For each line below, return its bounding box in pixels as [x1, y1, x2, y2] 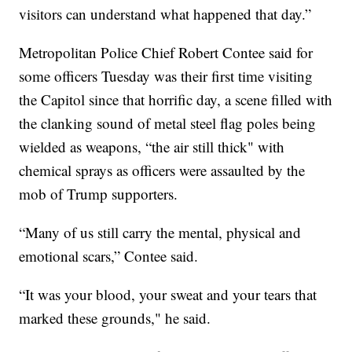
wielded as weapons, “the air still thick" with [19, 136, 285, 156]
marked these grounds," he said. [19, 307, 211, 328]
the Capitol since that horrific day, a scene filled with [19, 89, 333, 109]
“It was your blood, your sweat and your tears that [19, 284, 317, 304]
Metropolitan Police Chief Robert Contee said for [19, 42, 313, 62]
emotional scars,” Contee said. [19, 245, 199, 266]
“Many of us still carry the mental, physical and [19, 222, 302, 242]
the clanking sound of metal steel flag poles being [19, 112, 317, 133]
